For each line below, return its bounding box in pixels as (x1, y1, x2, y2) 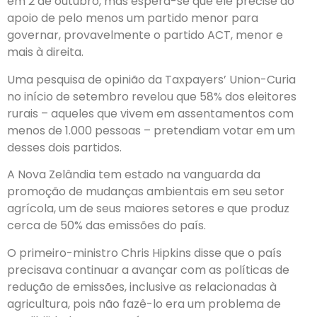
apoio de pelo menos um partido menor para (7, 10, 258, 27)
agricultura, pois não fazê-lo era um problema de (7, 295, 281, 312)
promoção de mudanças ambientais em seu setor (7, 183, 284, 200)
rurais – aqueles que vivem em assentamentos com (7, 105, 294, 122)
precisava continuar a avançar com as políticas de (7, 261, 289, 278)
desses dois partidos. (7, 139, 122, 156)
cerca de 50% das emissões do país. (7, 217, 206, 234)
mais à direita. (7, 44, 83, 61)
